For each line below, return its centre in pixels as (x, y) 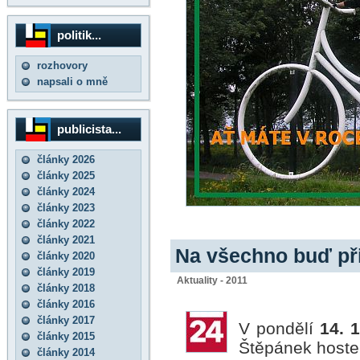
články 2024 (66, 192)
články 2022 (66, 224)
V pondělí (280, 329)
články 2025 (66, 176)
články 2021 (66, 240)
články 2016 (66, 304)
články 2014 (66, 352)
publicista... (89, 129)
